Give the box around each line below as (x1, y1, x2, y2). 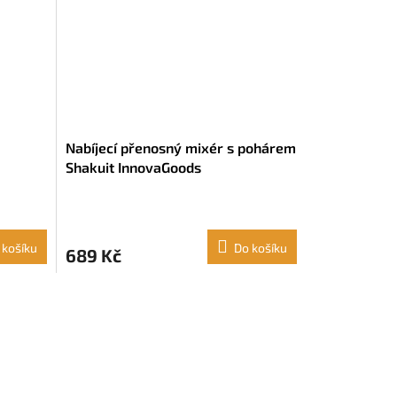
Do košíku (233, 240, 287, 256)
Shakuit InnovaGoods (65, 159, 201, 176)
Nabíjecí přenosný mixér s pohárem (65, 139, 296, 157)
